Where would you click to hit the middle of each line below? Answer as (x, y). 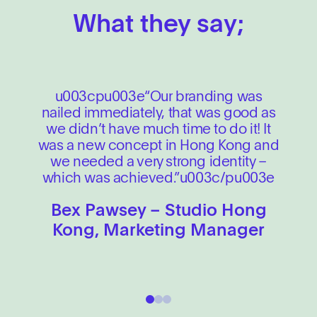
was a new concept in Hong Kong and (158, 146)
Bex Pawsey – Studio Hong (158, 212)
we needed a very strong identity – (158, 163)
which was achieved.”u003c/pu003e (158, 179)
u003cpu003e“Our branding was (158, 98)
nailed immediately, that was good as (158, 114)
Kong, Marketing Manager (158, 231)
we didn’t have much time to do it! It (158, 130)
